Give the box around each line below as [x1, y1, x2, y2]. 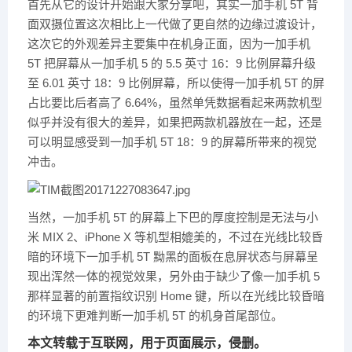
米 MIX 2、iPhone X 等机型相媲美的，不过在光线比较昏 [27, 230, 323, 244]
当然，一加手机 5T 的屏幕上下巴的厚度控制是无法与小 [27, 211, 318, 225]
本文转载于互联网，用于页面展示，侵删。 [27, 336, 266, 350]
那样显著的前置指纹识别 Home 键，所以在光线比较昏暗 [27, 289, 324, 303]
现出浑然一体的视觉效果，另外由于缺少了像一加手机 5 [27, 269, 320, 284]
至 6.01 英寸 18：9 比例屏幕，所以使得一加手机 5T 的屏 [27, 75, 324, 90]
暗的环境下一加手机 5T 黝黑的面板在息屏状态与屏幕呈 [27, 250, 318, 264]
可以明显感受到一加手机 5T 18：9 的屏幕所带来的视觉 [27, 134, 317, 148]
